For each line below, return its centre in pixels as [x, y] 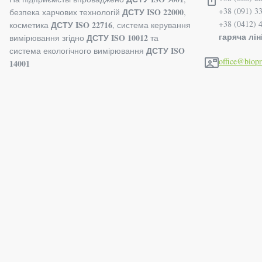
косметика [30, 25]
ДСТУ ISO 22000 [153, 12]
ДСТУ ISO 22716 [82, 25]
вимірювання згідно [48, 38]
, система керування [151, 25]
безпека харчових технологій [66, 12]
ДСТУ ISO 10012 [117, 38]
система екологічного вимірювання [78, 51]
